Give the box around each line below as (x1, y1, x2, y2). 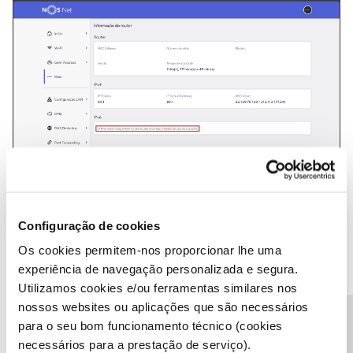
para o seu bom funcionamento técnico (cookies (18, 318, 283, 333)
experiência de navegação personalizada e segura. (18, 262, 298, 276)
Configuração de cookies (18, 218, 160, 232)
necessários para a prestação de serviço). (18, 337, 251, 351)
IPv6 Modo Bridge (132, 175, 221, 187)
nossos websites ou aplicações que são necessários (18, 299, 309, 314)
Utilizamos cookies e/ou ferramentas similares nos (18, 281, 298, 295)
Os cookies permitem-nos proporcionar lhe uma (18, 243, 281, 257)
